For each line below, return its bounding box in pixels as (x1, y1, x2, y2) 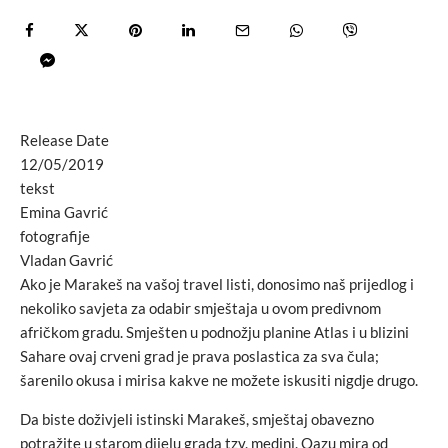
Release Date (20, 130, 109, 149)
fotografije (20, 226, 90, 245)
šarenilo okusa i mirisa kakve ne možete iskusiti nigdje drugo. (20, 370, 418, 389)
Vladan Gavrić (20, 250, 113, 269)
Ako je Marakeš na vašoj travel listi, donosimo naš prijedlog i (20, 274, 414, 293)
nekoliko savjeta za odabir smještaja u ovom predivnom (20, 298, 381, 317)
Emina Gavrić (20, 202, 108, 221)
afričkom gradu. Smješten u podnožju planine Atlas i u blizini (20, 322, 409, 341)
